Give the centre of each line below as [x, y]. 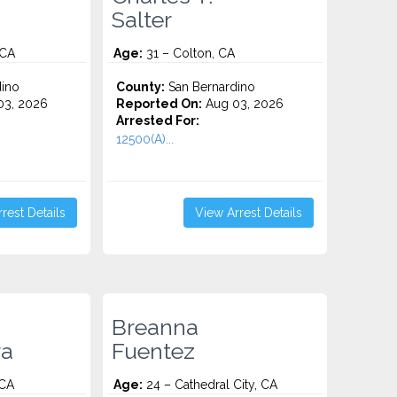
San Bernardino [210, 87]
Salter [142, 19]
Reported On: [160, 104]
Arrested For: [158, 121]
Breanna [156, 327]
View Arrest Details [248, 213]
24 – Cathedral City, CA [210, 385]
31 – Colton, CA [189, 53]
